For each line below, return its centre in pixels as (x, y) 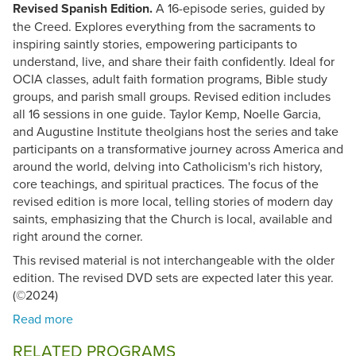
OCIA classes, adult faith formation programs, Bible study (170, 78)
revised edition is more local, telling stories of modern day (173, 201)
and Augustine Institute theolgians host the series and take (176, 131)
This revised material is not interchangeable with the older (174, 259)
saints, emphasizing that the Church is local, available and (172, 218)
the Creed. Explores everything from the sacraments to (164, 26)
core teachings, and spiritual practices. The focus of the (166, 183)
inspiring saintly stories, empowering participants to (155, 43)
